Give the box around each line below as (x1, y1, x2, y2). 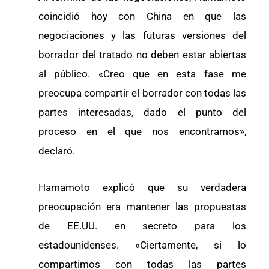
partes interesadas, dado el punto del (38, 106, 246, 118)
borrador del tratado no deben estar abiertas (38, 48, 246, 61)
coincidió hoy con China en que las (38, 10, 246, 22)
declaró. (38, 144, 75, 157)
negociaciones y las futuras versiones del (38, 29, 246, 41)
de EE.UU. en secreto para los (38, 220, 246, 232)
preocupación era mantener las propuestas (38, 201, 246, 213)
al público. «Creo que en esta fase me (38, 67, 246, 80)
